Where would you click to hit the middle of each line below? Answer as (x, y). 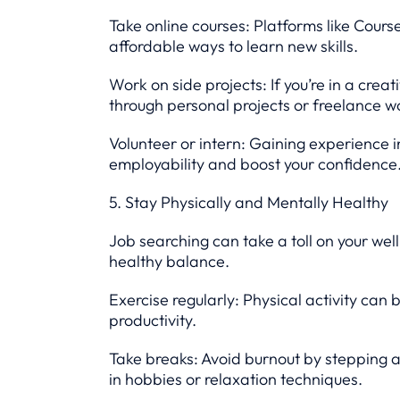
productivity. (153, 320)
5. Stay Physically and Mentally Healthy (249, 202)
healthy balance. (169, 261)
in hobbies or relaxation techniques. (236, 379)
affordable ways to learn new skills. (233, 46)
